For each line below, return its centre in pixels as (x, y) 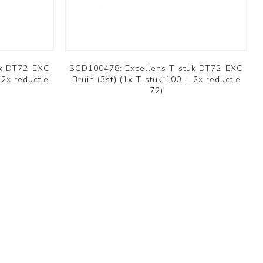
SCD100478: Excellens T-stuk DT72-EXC (156, 69)
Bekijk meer (45, 24)
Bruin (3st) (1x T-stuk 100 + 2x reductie (156, 80)
